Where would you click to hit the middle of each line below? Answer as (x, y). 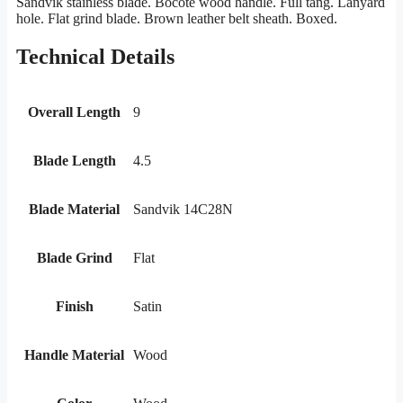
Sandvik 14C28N (183, 210)
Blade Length (74, 161)
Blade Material (74, 210)
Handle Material (74, 355)
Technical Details (95, 57)
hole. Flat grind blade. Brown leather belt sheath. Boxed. (177, 19)
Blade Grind (74, 258)
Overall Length (74, 112)
